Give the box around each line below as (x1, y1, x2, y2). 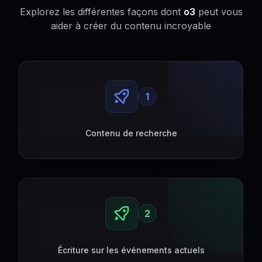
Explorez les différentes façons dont (19, 6, 184, 18)
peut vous (195, 6, 243, 18)
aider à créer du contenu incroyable (51, 20, 211, 32)
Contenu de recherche (85, 128, 177, 138)
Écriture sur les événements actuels (57, 245, 205, 255)
